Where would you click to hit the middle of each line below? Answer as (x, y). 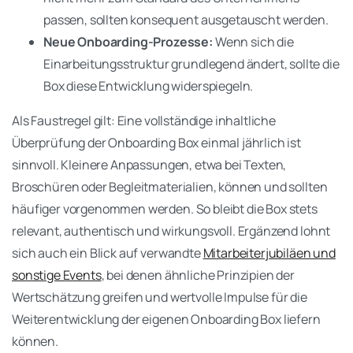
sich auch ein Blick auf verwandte (108, 253)
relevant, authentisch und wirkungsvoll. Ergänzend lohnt (171, 230)
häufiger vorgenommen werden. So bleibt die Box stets (165, 208)
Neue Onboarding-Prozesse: (128, 41)
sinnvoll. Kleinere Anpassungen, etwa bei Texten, (149, 164)
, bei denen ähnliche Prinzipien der (198, 275)
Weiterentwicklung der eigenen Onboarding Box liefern (166, 319)
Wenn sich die (253, 41)
